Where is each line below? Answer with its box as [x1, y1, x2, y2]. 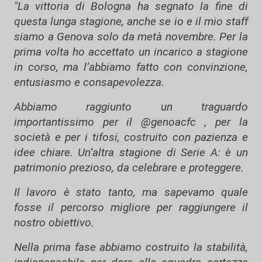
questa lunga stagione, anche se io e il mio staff [14, 15, 248, 28]
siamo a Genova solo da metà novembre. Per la [14, 30, 248, 43]
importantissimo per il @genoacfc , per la [14, 115, 248, 129]
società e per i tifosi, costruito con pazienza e [14, 130, 248, 144]
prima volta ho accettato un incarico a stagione [14, 45, 248, 58]
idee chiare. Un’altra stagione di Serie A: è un [14, 146, 248, 159]
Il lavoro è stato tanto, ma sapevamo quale [14, 185, 248, 199]
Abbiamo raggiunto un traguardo [14, 100, 248, 113]
